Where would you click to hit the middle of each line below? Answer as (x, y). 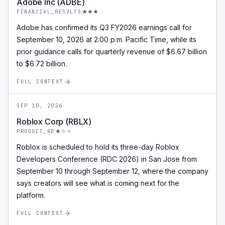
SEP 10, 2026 (40, 106)
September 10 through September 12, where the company (113, 171)
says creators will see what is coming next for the (98, 183)
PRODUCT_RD (36, 131)
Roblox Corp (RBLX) (54, 122)
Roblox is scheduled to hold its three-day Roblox (98, 147)
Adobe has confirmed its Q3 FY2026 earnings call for (104, 27)
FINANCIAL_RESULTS (49, 12)
